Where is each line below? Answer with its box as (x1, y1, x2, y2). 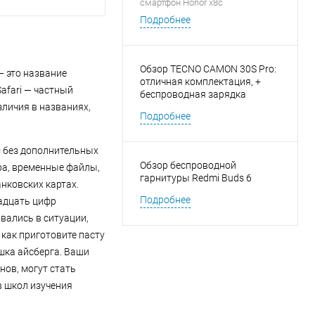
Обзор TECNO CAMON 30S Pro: (140, 63, 276, 75)
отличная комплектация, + (140, 76, 261, 88)
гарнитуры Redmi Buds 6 (140, 172, 252, 184)
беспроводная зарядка (140, 89, 246, 101)
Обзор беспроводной (140, 160, 236, 172)
